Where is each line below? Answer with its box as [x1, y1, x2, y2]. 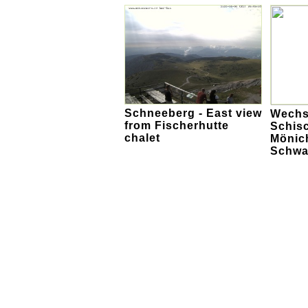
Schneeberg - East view [124, 107, 262, 120]
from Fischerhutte [124, 120, 229, 132]
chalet [124, 132, 160, 144]
